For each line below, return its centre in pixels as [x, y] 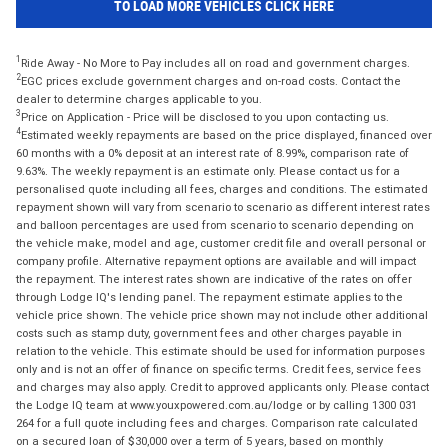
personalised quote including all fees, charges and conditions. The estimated [222, 188]
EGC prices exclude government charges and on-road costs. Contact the [211, 80]
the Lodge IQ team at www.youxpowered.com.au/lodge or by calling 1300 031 [216, 404]
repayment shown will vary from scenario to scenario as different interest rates [223, 206]
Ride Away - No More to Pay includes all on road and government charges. [215, 62]
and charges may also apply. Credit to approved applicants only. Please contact [222, 386]
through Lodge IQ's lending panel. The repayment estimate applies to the [209, 296]
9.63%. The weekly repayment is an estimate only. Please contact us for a [208, 170]
